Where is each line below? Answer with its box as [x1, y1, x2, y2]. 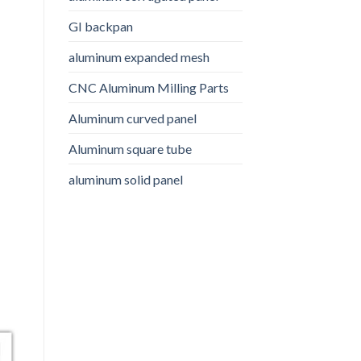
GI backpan [68, 18, 133, 34]
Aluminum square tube [68, 140, 192, 156]
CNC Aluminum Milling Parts [68, 79, 229, 95]
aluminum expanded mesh [68, 48, 210, 64]
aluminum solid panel [68, 171, 183, 187]
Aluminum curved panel [68, 110, 197, 126]
